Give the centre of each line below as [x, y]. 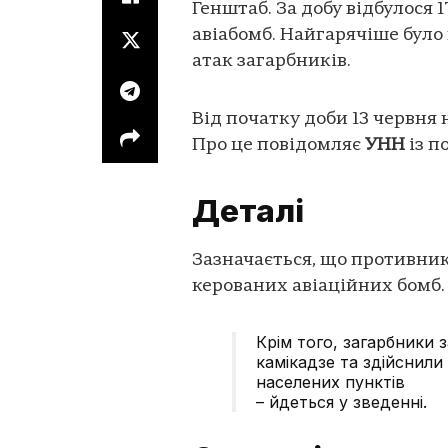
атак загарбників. [271, 62]
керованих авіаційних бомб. [318, 286]
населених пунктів [330, 381]
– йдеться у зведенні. [341, 401]
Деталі [248, 211]
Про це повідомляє [278, 145]
